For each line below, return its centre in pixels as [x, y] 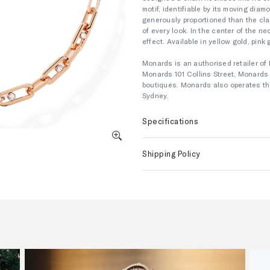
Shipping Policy [171, 154]
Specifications [171, 121]
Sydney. [155, 95]
